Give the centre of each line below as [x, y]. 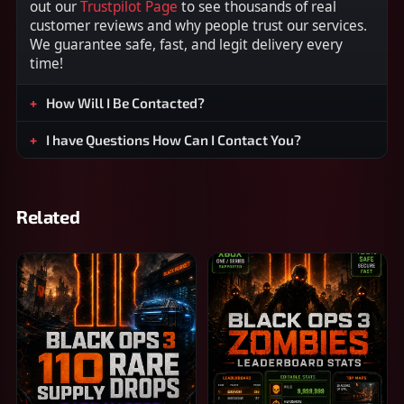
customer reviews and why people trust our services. [198, 25]
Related [48, 216]
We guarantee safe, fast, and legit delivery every [186, 44]
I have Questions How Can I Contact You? [174, 139]
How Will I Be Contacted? [125, 102]
